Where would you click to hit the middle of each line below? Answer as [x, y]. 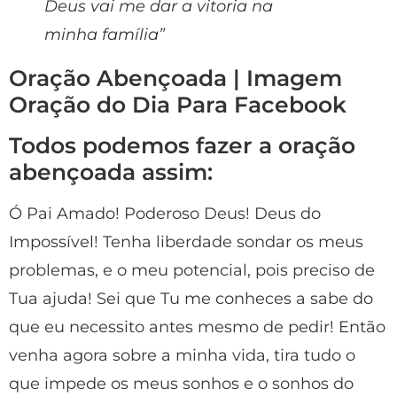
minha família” [105, 34]
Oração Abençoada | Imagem [175, 78]
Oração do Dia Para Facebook [178, 104]
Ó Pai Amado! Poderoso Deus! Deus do [165, 213]
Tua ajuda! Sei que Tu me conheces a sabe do [191, 298]
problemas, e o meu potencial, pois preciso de [192, 270]
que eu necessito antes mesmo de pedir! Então [197, 327]
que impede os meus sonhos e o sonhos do [181, 383]
